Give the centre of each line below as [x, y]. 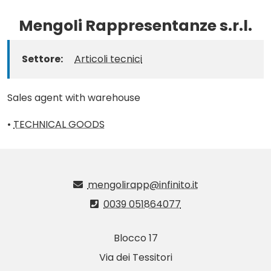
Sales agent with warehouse [74, 98]
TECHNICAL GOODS [59, 124]
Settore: [43, 59]
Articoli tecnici [108, 59]
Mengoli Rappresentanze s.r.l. [135, 26]
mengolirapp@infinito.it [143, 185]
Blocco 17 [135, 238]
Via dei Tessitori [135, 257]
